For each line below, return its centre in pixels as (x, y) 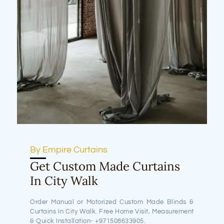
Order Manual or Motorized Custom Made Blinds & (112, 202)
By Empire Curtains (69, 149)
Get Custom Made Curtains (105, 166)
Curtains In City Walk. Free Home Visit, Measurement (112, 211)
